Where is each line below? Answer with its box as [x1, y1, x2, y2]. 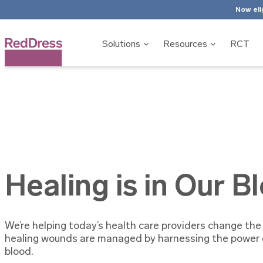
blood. [4, 247, 33, 258]
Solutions [102, 40, 141, 49]
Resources [163, 40, 208, 49]
